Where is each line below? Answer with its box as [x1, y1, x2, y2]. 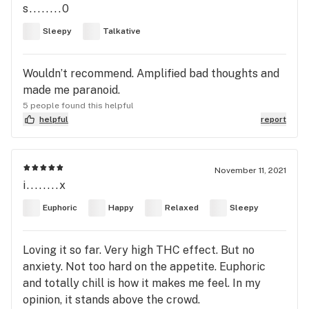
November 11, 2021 [215, 165, 286, 175]
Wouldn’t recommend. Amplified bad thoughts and [23, 66, 279, 80]
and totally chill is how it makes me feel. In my [23, 276, 261, 290]
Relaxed [165, 203, 199, 213]
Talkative [103, 26, 141, 37]
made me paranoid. [23, 83, 120, 97]
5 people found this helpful [23, 100, 134, 110]
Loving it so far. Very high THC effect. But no [23, 243, 255, 257]
